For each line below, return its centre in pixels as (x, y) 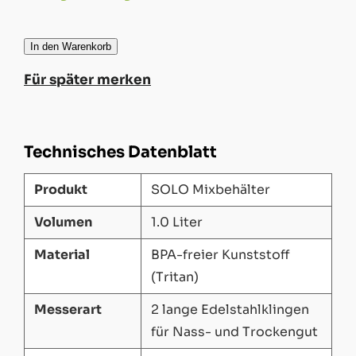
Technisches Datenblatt (120, 152)
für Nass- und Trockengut (234, 331)
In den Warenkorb (71, 46)
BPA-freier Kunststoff (221, 254)
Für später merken (87, 79)
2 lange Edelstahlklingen (230, 309)
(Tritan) (175, 277)
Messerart (68, 309)
